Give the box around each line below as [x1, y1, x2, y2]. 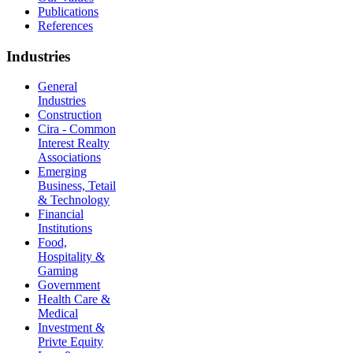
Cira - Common [38, 122, 116, 136]
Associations [38, 150, 101, 165]
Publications [38, 4, 98, 18]
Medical [38, 307, 78, 321]
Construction [38, 108, 102, 122]
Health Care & [38, 292, 110, 307]
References [38, 18, 93, 32]
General [38, 80, 77, 94]
